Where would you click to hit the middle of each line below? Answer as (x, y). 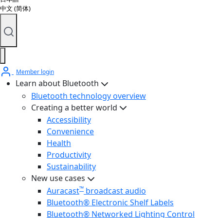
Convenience (70, 132)
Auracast (63, 191)
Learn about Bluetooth (57, 83)
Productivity (69, 155)
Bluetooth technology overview (89, 96)
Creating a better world (74, 107)
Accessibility (69, 120)
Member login (35, 72)
